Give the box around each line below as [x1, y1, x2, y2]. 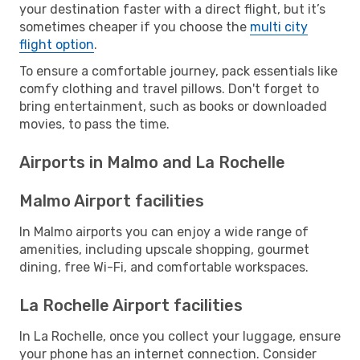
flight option [19, 36, 94, 52]
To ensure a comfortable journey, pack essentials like [19, 63, 337, 79]
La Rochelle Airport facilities [19, 295, 243, 315]
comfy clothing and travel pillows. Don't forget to [19, 80, 319, 96]
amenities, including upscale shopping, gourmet [19, 241, 309, 257]
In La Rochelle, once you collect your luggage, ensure [19, 328, 341, 344]
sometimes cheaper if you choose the [19, 18, 250, 35]
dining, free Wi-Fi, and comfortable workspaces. [19, 259, 309, 275]
